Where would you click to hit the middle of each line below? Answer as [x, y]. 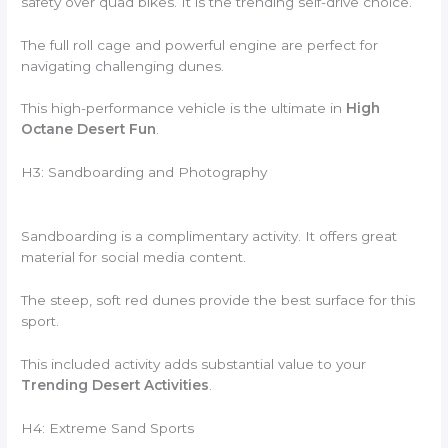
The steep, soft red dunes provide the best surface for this [218, 300]
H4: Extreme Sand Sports [108, 427]
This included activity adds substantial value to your [194, 363]
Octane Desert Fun [89, 129]
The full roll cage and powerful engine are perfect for [200, 44]
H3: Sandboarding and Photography [144, 172]
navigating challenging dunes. [123, 65]
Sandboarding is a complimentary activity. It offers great [209, 236]
